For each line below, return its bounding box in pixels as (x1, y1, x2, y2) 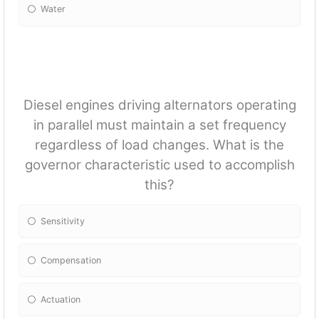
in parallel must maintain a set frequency (33, 116, 286, 133)
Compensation (41, 254, 102, 266)
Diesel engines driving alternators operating (23, 96, 296, 113)
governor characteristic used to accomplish (24, 156, 295, 173)
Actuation (41, 293, 81, 305)
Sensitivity (41, 215, 85, 226)
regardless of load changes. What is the (35, 136, 284, 153)
